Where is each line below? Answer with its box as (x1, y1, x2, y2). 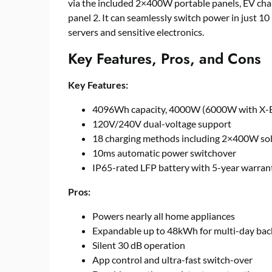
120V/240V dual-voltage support (92, 118, 231, 129)
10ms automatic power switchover (92, 147, 236, 158)
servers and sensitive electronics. (68, 26, 204, 38)
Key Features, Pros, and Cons (68, 48, 261, 69)
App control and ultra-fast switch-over (92, 254, 253, 265)
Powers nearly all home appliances (92, 210, 235, 222)
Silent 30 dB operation (92, 239, 185, 251)
